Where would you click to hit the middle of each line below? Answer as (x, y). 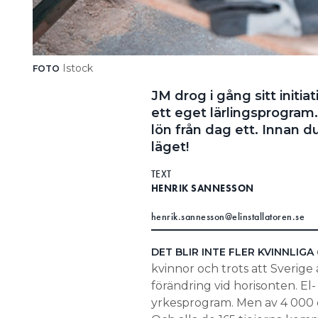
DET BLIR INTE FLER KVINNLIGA (232, 252)
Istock (76, 68)
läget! (170, 147)
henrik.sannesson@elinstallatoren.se (227, 216)
